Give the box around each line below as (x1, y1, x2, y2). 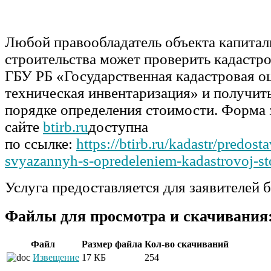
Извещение (33, 252, 79, 263)
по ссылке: (5, 135, 76, 152)
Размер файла (82, 238, 142, 249)
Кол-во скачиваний (145, 238, 229, 249)
